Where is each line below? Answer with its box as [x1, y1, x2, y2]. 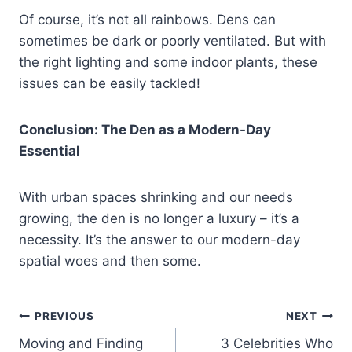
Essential [19, 142, 80, 159]
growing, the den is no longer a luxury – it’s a [19, 210, 299, 226]
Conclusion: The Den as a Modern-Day [19, 121, 271, 137]
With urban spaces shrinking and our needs [19, 189, 293, 205]
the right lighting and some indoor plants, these [19, 53, 317, 70]
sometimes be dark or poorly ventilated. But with [19, 32, 326, 49]
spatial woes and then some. [19, 252, 201, 269]
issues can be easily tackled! [19, 75, 200, 91]
